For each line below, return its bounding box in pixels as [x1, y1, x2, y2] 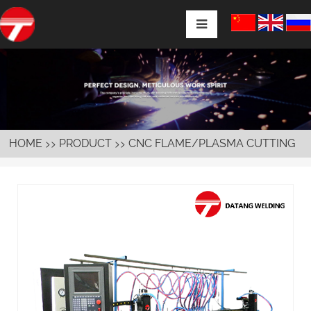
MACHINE [9, 164, 61, 178]
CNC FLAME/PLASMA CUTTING [128, 136, 296, 150]
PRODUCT [59, 136, 112, 150]
